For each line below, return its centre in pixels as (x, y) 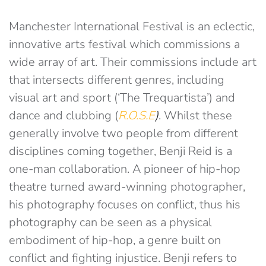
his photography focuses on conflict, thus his (125, 205)
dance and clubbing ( (64, 116)
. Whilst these (195, 116)
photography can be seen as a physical (110, 223)
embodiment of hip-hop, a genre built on (115, 240)
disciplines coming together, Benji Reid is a (121, 151)
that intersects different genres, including (117, 80)
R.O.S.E (137, 116)
